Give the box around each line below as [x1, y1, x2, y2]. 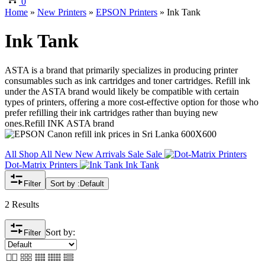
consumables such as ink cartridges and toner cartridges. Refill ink [5, 75, 250, 86]
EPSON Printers [96, 7, 157, 17]
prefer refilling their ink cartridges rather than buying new [5, 107, 218, 118]
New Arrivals [75, 148, 125, 159]
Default [80, 179, 104, 188]
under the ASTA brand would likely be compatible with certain [5, 86, 239, 96]
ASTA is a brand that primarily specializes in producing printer [5, 64, 238, 75]
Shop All [19, 148, 52, 159]
